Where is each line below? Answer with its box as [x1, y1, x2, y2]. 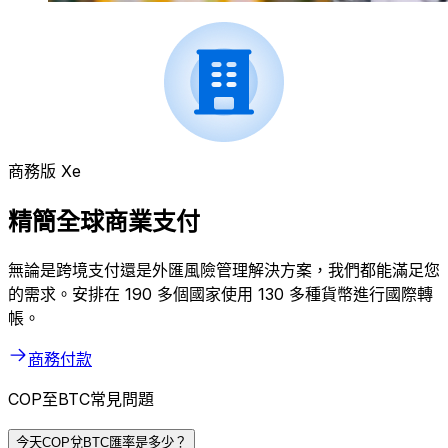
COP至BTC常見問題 [8, 388, 154, 409]
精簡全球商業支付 [8, 207, 200, 237]
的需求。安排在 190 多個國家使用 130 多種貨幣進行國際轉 [8, 283, 433, 304]
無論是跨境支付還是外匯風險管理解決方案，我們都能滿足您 [8, 259, 440, 280]
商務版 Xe [8, 161, 81, 182]
